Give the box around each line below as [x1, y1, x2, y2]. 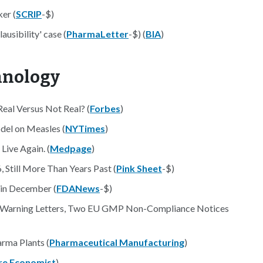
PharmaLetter [66, 28, 129, 39]
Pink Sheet [116, 163, 162, 174]
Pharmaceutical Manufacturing [49, 237, 184, 248]
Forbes [90, 103, 120, 114]
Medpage [50, 143, 92, 154]
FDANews [56, 183, 100, 194]
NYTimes [65, 123, 105, 134]
